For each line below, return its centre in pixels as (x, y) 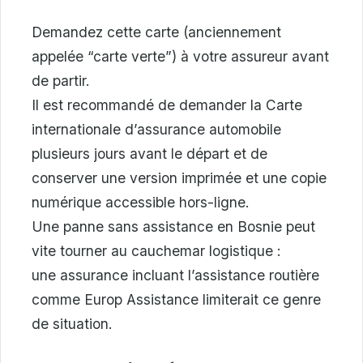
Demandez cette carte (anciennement (156, 32)
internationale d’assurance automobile (156, 129)
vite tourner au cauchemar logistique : (156, 250)
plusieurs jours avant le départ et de (149, 153)
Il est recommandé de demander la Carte (167, 105)
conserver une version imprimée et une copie (179, 177)
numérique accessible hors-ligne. (141, 202)
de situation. (72, 323)
